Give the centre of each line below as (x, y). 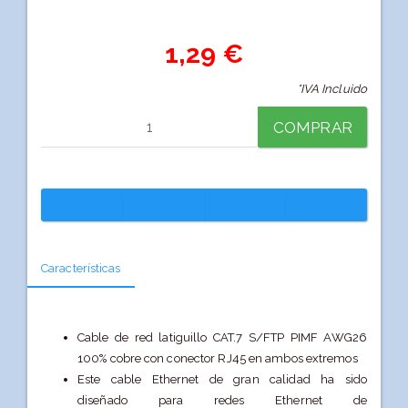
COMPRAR (313, 128)
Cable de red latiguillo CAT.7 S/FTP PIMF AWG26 (222, 338)
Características (81, 269)
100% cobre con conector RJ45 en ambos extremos (218, 359)
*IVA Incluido (331, 89)
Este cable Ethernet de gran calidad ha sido (222, 380)
